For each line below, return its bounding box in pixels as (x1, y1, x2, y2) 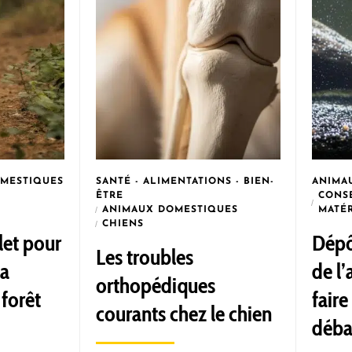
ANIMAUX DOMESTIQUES (102, 205, 238, 214)
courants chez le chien (96, 300, 272, 327)
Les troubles (96, 244, 193, 270)
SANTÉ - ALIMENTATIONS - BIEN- (96, 177, 274, 186)
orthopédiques (96, 272, 215, 299)
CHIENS (102, 219, 144, 229)
